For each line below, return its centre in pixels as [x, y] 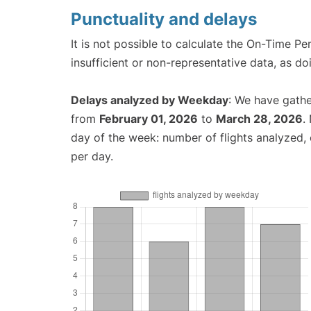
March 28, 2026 [259, 119]
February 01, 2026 [149, 119]
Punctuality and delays [164, 19]
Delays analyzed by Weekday [150, 100]
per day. [92, 157]
